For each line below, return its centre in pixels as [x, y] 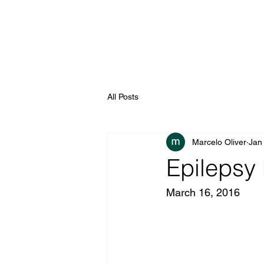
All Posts [123, 96]
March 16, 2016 [203, 192]
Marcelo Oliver [219, 142]
